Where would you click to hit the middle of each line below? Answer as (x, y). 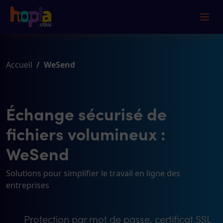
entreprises (28, 185)
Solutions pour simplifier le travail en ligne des (93, 173)
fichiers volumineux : (86, 133)
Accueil (19, 65)
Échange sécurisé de (86, 113)
